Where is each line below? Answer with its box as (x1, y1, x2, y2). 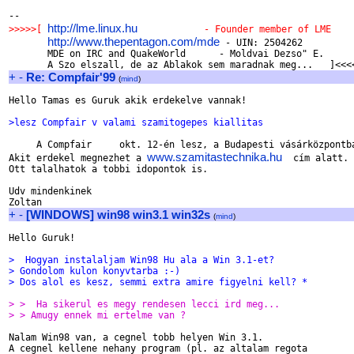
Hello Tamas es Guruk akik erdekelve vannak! (9, 95, 247, 106)
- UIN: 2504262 (220, 37, 303, 48)
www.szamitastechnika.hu (147, 150, 282, 164)
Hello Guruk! (9, 232, 75, 243)
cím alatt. (282, 153, 348, 164)
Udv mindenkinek (9, 186, 92, 197)
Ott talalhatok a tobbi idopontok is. (9, 164, 208, 175)
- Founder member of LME (137, 24, 337, 35)
